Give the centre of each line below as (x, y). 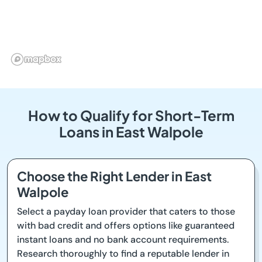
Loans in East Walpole (131, 132)
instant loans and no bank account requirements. (123, 239)
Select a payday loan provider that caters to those (126, 211)
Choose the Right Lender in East (114, 176)
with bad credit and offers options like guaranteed (126, 225)
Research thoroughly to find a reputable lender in (123, 254)
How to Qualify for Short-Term (131, 115)
